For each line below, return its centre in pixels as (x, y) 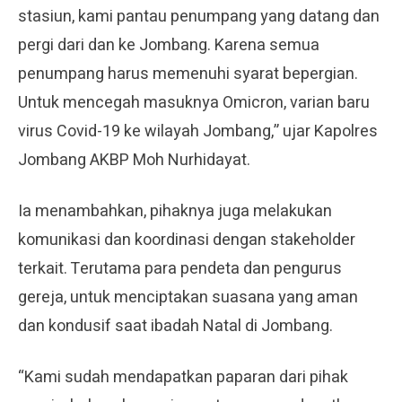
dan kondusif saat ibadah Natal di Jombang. (175, 326)
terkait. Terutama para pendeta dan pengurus (180, 268)
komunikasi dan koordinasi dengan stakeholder (187, 240)
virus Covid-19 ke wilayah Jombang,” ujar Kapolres (198, 131)
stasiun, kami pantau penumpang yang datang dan (199, 16)
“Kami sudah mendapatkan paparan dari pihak (183, 377)
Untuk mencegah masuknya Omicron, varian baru (194, 102)
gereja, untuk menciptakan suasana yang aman (188, 297)
